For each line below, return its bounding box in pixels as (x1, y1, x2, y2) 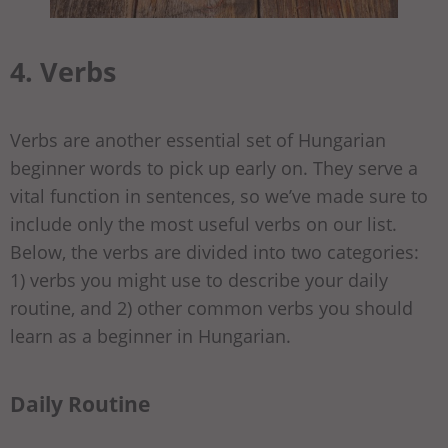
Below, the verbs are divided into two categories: (10, 240, 419, 265)
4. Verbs (10, 53, 116, 91)
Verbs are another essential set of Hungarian (10, 128, 386, 153)
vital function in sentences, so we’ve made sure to (10, 184, 428, 209)
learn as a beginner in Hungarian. (10, 324, 296, 349)
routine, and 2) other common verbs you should (10, 296, 413, 321)
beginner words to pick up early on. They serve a (10, 156, 418, 181)
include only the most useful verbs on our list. (10, 212, 397, 237)
